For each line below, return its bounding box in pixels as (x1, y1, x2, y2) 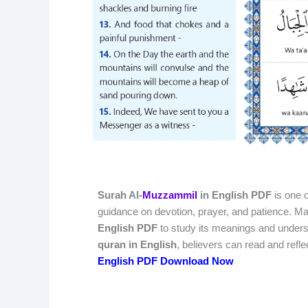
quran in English (98, 238, 177, 250)
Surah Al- (98, 188, 142, 201)
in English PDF (197, 188, 272, 201)
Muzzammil (142, 188, 197, 201)
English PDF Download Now (98, 254, 234, 267)
